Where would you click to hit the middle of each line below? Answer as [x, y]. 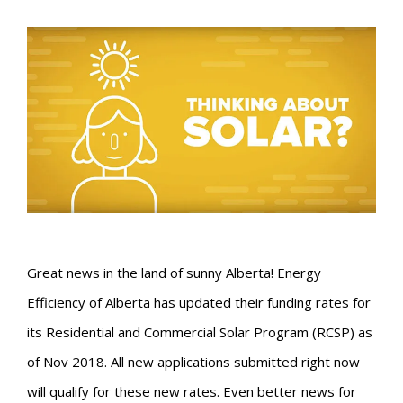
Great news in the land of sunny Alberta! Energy [174, 272]
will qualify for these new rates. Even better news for [192, 391]
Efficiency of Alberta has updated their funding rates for [199, 302]
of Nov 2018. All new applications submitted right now [193, 361]
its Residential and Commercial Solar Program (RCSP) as [200, 331]
